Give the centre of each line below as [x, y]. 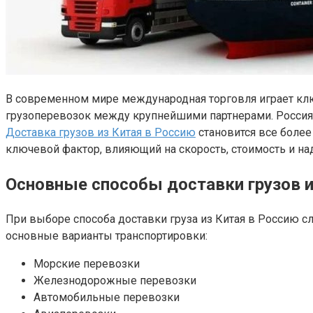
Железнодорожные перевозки [115, 280]
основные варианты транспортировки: [107, 235]
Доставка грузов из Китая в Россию [101, 132]
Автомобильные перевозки [107, 297]
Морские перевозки [87, 263]
